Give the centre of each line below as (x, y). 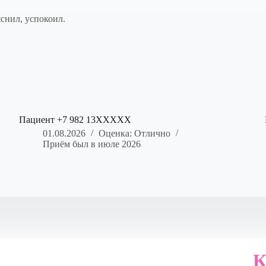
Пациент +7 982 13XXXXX (75, 120)
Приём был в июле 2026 (92, 144)
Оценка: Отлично (135, 134)
